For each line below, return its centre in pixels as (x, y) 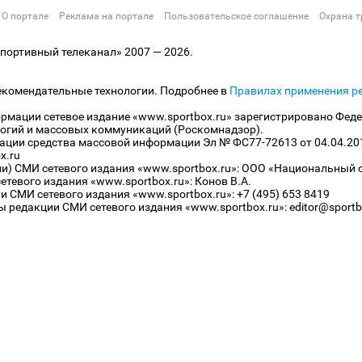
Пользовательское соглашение (236, 16)
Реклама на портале (106, 16)
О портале (25, 16)
